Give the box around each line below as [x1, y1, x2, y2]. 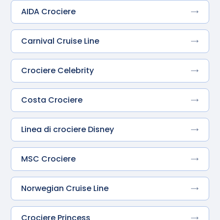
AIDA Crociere [21, 5, 76, 17]
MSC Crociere [21, 153, 76, 165]
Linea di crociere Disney [21, 123, 114, 135]
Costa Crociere [21, 94, 83, 106]
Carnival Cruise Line [21, 35, 100, 47]
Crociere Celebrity [21, 64, 94, 76]
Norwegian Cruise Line [21, 182, 109, 194]
